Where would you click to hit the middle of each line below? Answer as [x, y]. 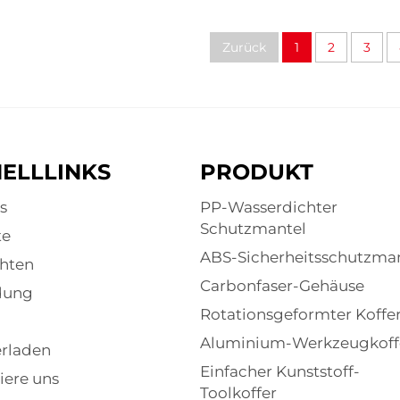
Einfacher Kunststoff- [280, 372]
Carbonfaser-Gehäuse [282, 286]
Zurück [244, 48]
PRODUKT [257, 172]
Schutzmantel [253, 229]
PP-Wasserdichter [269, 208]
